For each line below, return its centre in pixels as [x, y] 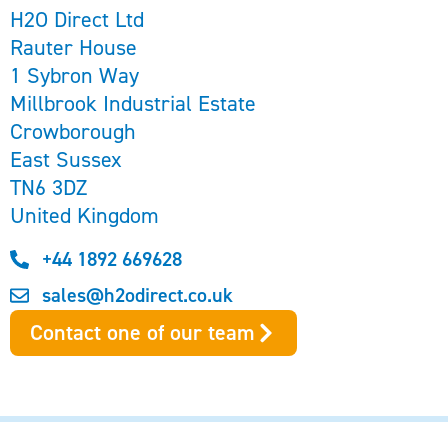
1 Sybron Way [74, 75]
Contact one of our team [142, 333]
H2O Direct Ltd [77, 19]
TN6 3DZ [48, 187]
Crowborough [73, 131]
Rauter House [73, 47]
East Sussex [66, 159]
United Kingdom [84, 215]
